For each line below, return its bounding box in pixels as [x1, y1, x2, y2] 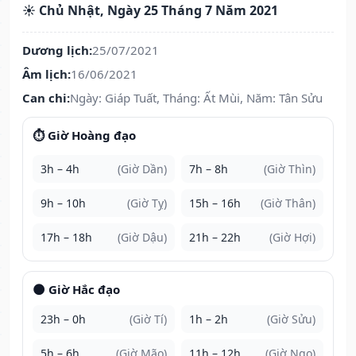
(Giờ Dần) [118, 161, 167, 177]
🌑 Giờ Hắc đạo [33, 281, 120, 298]
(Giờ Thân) [261, 195, 315, 211]
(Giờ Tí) [130, 311, 167, 327]
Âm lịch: [22, 66, 71, 83]
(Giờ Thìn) [264, 161, 315, 177]
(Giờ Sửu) [267, 311, 315, 327]
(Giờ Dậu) [118, 230, 167, 246]
